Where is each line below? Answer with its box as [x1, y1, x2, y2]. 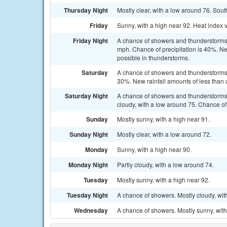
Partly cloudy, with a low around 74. [117, 160, 214, 169]
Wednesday [74, 206, 108, 215]
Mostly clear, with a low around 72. [117, 130, 211, 138]
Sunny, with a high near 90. [117, 145, 192, 154]
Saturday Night [65, 91, 108, 100]
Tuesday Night [67, 191, 108, 200]
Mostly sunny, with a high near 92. [117, 175, 210, 184]
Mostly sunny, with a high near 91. [117, 115, 210, 123]
